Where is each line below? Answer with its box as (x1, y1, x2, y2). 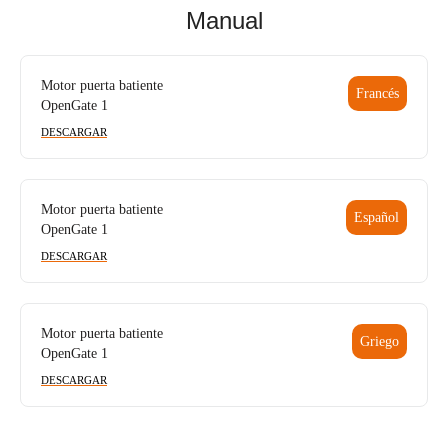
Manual (185, 7, 263, 35)
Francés (356, 85, 399, 101)
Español (354, 209, 399, 225)
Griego (360, 333, 399, 349)
